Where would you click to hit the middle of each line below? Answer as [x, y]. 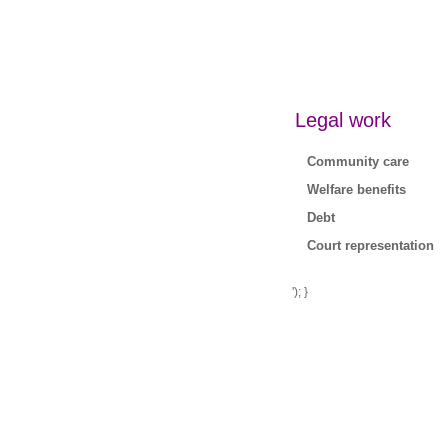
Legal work [343, 120]
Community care [358, 161]
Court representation [370, 245]
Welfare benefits [356, 189]
